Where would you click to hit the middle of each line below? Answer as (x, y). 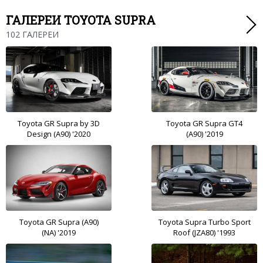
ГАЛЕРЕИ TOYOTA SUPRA (81, 20)
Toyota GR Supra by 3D (59, 124)
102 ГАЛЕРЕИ (32, 35)
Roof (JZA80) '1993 (204, 233)
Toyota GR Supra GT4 (204, 124)
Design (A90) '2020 (59, 134)
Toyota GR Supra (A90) (59, 222)
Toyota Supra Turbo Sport (204, 222)
